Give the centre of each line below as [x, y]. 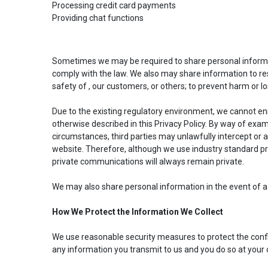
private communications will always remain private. [149, 161]
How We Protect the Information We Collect [138, 211]
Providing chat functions [98, 18]
